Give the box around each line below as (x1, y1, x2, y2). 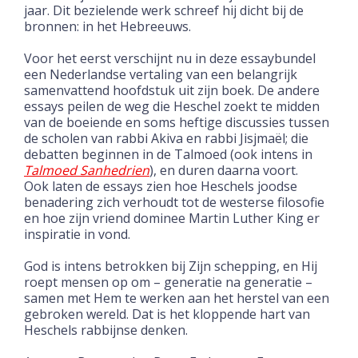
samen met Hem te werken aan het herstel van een (24, 288, 329, 307)
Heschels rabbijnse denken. (24, 320, 188, 339)
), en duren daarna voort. (149, 161, 298, 179)
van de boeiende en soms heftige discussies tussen (24, 113, 329, 131)
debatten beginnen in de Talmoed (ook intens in (24, 145, 312, 163)
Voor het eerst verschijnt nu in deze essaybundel (24, 49, 316, 67)
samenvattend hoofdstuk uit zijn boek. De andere (24, 81, 320, 99)
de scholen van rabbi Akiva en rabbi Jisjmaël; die (24, 129, 308, 147)
